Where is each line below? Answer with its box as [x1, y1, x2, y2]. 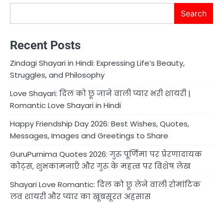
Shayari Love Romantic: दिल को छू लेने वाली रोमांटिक [10, 179, 201, 190]
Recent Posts [10, 38, 81, 53]
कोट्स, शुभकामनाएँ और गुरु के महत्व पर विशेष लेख [10, 161, 191, 172]
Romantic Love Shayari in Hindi [10, 100, 121, 111]
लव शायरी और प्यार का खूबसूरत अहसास [10, 191, 151, 202]
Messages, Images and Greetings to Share [10, 130, 168, 141]
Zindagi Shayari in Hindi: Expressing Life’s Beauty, [10, 58, 185, 69]
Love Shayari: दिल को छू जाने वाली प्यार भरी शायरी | [10, 88, 191, 99]
